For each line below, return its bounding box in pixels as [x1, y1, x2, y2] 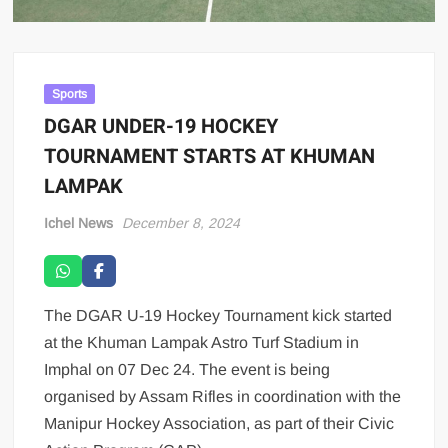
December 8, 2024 [122, 214, 241, 231]
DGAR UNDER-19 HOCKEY [44, 111, 279, 141]
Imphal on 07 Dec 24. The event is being [44, 360, 331, 378]
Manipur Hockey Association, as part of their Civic [44, 414, 395, 432]
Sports [52, 86, 88, 101]
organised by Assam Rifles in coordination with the [44, 387, 402, 405]
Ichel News [44, 214, 114, 231]
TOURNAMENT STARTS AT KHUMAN [44, 141, 376, 171]
